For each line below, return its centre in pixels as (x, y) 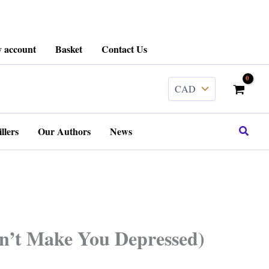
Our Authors (64, 131)
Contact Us (124, 49)
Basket (69, 49)
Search (253, 130)
